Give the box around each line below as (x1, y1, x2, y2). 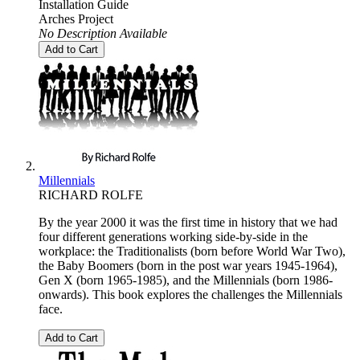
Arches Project (39, 12, 113, 27)
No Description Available (39, 27, 167, 41)
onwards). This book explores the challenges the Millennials (39, 288, 342, 302)
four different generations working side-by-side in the (39, 230, 308, 244)
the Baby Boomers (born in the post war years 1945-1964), (39, 259, 337, 273)
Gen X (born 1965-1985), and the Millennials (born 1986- (39, 273, 333, 288)
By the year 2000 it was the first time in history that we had (39, 215, 337, 230)
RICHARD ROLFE (39, 188, 143, 202)
